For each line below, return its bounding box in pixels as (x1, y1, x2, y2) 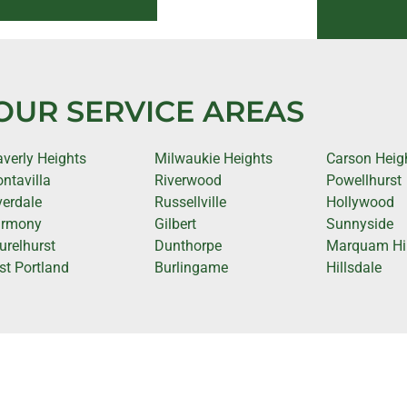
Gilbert (154, 214, 196, 233)
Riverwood (154, 171, 222, 189)
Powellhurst (326, 171, 402, 189)
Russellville (154, 193, 226, 211)
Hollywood (326, 193, 395, 211)
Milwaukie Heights (154, 149, 273, 167)
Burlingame (154, 258, 228, 276)
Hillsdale (326, 258, 382, 276)
